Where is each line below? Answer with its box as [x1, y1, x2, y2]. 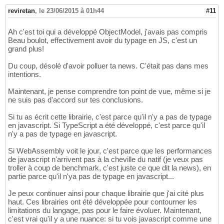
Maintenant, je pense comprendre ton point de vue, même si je [8, 87, 210, 96]
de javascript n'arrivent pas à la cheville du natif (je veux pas [8, 155, 203, 164]
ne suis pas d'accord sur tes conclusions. [8, 95, 143, 104]
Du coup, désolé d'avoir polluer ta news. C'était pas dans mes [8, 61, 208, 70]
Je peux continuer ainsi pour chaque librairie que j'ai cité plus [8, 189, 204, 198]
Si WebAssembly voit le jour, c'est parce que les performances [8, 146, 212, 155]
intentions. [8, 70, 41, 79]
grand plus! [8, 44, 44, 53]
